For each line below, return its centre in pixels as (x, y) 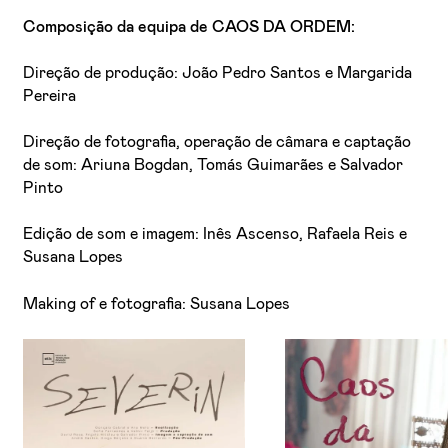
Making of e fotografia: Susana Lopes (157, 303)
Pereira (50, 95)
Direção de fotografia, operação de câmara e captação (217, 142)
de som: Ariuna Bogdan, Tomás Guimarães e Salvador (213, 165)
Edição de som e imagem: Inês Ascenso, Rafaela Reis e (215, 234)
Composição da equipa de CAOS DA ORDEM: (189, 26)
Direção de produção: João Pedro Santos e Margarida (218, 72)
